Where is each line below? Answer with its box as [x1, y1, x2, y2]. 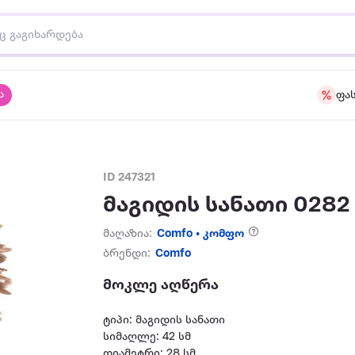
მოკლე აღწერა [103, 277, 219, 293]
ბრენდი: [103, 248, 151, 260]
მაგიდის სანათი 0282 [103, 193, 351, 218]
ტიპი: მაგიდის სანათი [103, 315, 226, 326]
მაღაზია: [103, 228, 153, 240]
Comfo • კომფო [157, 228, 245, 240]
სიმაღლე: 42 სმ [103, 331, 195, 343]
